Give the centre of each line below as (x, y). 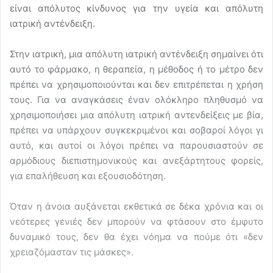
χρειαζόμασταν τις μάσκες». (72, 252)
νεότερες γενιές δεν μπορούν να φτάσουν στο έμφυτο (136, 221)
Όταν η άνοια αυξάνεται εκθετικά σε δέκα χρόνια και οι (136, 206)
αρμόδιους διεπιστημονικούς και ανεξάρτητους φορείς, (136, 160)
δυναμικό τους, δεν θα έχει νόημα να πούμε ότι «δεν (136, 236)
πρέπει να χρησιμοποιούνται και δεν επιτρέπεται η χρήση (136, 84)
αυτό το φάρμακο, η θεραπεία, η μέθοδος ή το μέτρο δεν (136, 69)
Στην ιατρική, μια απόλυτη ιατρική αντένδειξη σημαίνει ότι (136, 54)
